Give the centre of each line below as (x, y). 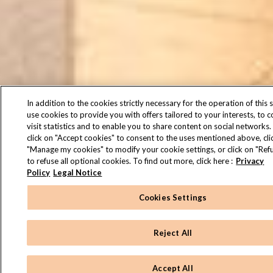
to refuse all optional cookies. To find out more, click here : (130, 161)
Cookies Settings (173, 197)
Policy (39, 172)
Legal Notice (78, 172)
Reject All (173, 232)
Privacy (250, 161)
